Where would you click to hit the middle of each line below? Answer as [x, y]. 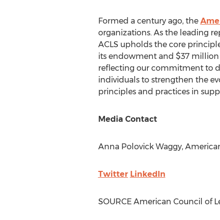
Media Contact [127, 119]
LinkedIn [148, 174]
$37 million [197, 56]
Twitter [113, 174]
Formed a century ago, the [149, 21]
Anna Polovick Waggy [140, 147]
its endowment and [137, 56]
